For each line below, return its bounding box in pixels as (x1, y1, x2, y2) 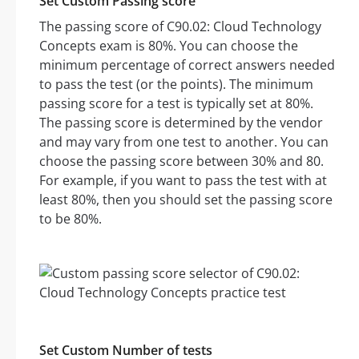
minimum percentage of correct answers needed (39, 56, 335, 75)
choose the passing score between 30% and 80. (39, 152, 324, 171)
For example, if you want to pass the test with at (39, 171, 327, 190)
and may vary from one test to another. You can (39, 133, 329, 151)
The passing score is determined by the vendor (39, 114, 323, 132)
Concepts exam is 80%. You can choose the (39, 37, 298, 55)
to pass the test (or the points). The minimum (39, 75, 313, 94)
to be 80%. (39, 210, 102, 228)
